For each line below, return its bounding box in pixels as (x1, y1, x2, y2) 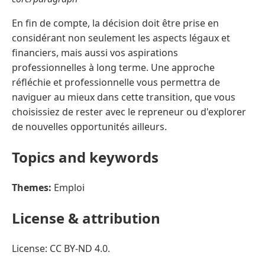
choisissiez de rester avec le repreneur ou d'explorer (12, 105, 246, 119)
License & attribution (12, 208, 160, 228)
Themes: (12, 180, 51, 194)
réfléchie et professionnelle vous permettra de (12, 76, 220, 89)
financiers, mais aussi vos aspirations (12, 46, 178, 60)
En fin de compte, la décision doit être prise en (12, 17, 219, 30)
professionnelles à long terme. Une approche (12, 61, 215, 75)
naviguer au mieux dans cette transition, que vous (12, 91, 235, 104)
